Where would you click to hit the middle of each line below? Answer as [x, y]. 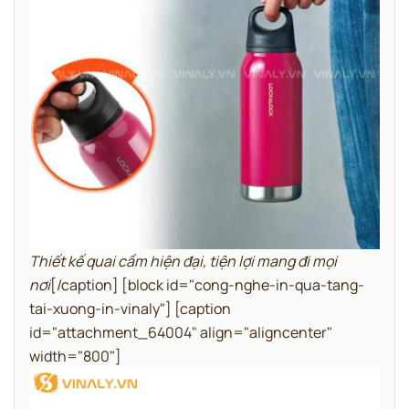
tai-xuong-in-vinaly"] [100, 309]
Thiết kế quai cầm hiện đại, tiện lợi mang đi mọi [183, 262]
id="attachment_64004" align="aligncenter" [181, 333]
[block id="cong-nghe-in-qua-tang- [243, 285]
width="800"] [75, 357]
